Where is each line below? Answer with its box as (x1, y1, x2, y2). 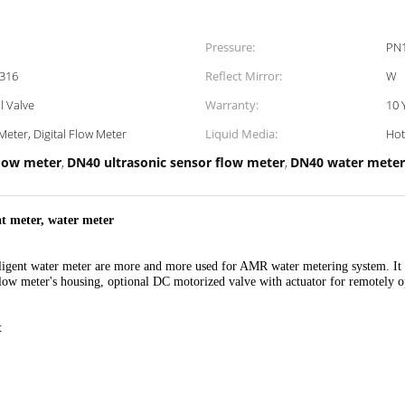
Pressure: (205, 39, 255, 55)
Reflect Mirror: (205, 68, 282, 84)
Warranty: (205, 97, 259, 113)
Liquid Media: (205, 126, 278, 142)
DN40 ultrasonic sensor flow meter (67, 154, 285, 171)
